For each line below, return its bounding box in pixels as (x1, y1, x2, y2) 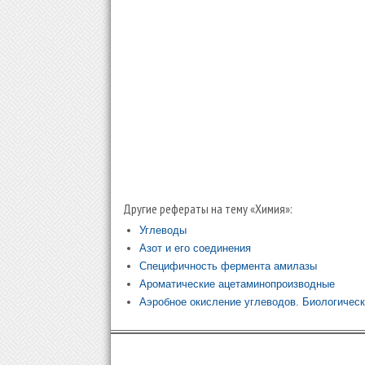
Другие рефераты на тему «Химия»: (122, 200, 292, 217)
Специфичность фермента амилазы (139, 260, 317, 272)
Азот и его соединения (139, 242, 251, 254)
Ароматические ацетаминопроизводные (139, 278, 335, 290)
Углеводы (139, 224, 187, 236)
